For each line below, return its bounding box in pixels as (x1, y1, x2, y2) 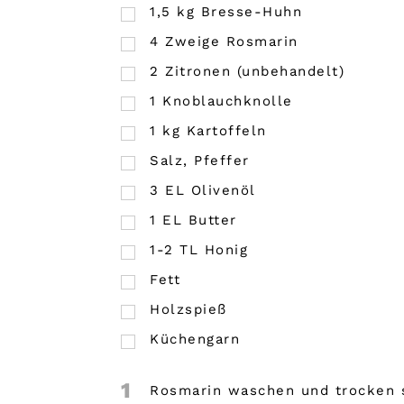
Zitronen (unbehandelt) (165, 63, 345, 80)
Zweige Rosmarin (165, 33, 298, 50)
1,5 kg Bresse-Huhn (150, 4, 303, 21)
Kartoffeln (186, 123, 267, 140)
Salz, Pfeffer (150, 152, 250, 170)
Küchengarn (150, 331, 241, 348)
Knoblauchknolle (162, 93, 293, 110)
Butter (188, 212, 237, 229)
